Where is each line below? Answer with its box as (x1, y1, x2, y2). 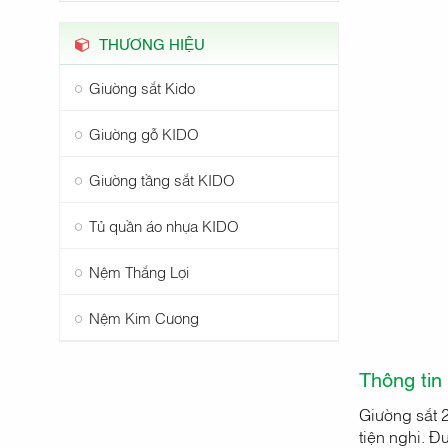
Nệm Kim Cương (88, 306, 199, 327)
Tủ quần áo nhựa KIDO (88, 214, 239, 235)
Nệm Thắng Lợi (88, 260, 189, 281)
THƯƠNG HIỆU (94, 32, 205, 53)
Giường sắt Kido (88, 76, 195, 97)
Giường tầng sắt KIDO (88, 168, 235, 189)
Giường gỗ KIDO (88, 122, 199, 143)
